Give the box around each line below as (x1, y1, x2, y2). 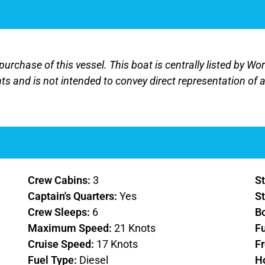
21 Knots (114, 222, 156, 235)
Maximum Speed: (28, 222, 115, 235)
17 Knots (96, 238, 138, 251)
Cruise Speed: (28, 238, 97, 251)
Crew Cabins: (28, 174, 93, 187)
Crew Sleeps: (28, 206, 93, 219)
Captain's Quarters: (28, 190, 120, 203)
